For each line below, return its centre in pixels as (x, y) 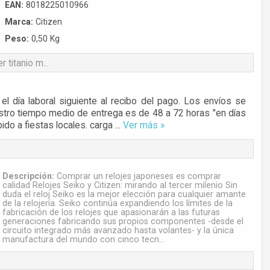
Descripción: (28, 176)
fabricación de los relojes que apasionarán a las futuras (111, 212)
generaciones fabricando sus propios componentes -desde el (123, 221)
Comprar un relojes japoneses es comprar (138, 176)
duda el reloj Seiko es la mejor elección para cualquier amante (124, 194)
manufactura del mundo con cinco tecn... (83, 239)
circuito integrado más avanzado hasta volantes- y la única (118, 230)
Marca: (19, 22)
